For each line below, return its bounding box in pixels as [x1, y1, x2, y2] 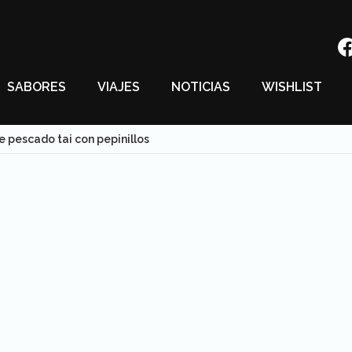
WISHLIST [262, 79, 322, 94]
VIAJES [97, 79, 140, 94]
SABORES [7, 79, 66, 94]
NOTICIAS [171, 79, 230, 94]
